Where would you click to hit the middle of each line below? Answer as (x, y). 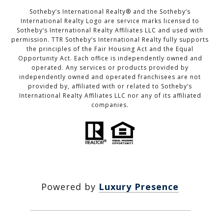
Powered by (70, 187)
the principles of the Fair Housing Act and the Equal (110, 49)
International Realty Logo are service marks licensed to (110, 21)
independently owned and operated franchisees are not (110, 77)
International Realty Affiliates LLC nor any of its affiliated (110, 96)
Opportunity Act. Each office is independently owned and (110, 58)
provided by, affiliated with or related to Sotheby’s (110, 86)
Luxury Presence (139, 187)
